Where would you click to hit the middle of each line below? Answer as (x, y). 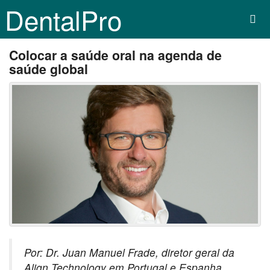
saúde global (49, 69)
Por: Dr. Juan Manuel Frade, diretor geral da (129, 252)
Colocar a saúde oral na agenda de (115, 55)
